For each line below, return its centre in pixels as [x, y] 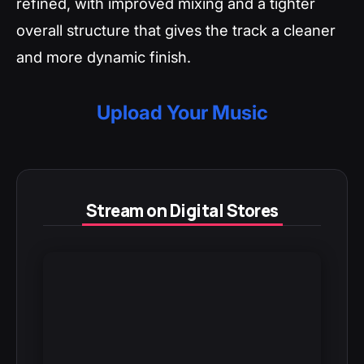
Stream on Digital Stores [182, 210]
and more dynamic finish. [104, 56]
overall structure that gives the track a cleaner [176, 30]
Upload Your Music [182, 112]
